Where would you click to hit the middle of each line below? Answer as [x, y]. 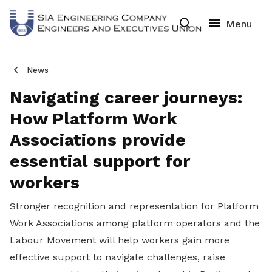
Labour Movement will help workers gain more [120, 240]
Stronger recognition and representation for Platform [134, 206]
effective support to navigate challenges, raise [117, 257]
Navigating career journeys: [126, 97]
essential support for [100, 161]
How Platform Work [93, 119]
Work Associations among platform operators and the [135, 223]
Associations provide [98, 140]
